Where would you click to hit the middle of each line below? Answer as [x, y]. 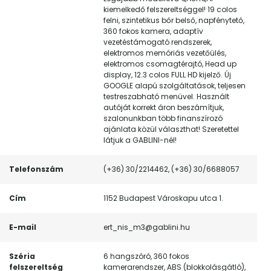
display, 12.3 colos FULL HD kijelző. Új [167, 75]
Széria [22, 256]
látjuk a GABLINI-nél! [140, 140]
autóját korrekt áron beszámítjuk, [164, 107]
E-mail [23, 227]
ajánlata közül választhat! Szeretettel [171, 129]
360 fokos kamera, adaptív [153, 31]
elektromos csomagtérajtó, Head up [170, 64]
